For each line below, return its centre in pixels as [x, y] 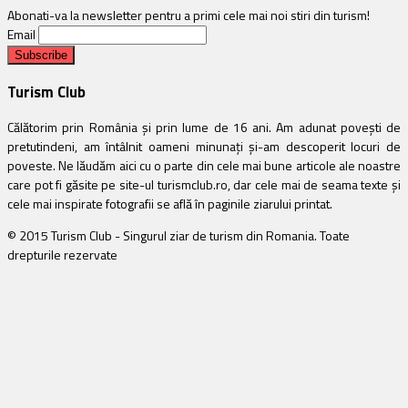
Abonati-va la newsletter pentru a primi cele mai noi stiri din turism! [189, 15]
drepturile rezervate [62, 254]
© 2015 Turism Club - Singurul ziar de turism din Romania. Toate [178, 235]
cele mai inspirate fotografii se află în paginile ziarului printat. [170, 203]
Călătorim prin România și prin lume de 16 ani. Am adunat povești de [204, 127]
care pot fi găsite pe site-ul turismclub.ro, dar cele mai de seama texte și [204, 184]
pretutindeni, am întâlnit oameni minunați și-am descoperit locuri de [204, 146]
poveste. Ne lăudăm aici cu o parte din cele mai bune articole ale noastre [204, 165]
